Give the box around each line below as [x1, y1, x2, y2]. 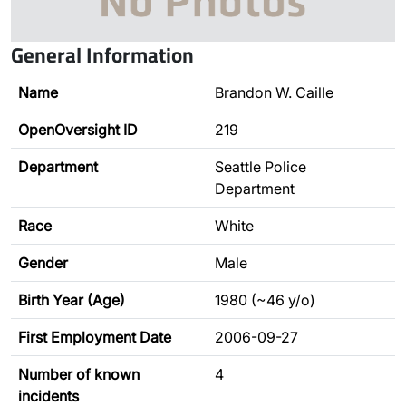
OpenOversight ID [18, 121, 138, 139]
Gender [18, 254, 68, 272]
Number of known [18, 365, 140, 383]
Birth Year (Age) [18, 291, 125, 309]
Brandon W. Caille [215, 83, 333, 101]
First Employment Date [18, 328, 171, 346]
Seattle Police [215, 158, 306, 176]
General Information [11, 38, 194, 71]
